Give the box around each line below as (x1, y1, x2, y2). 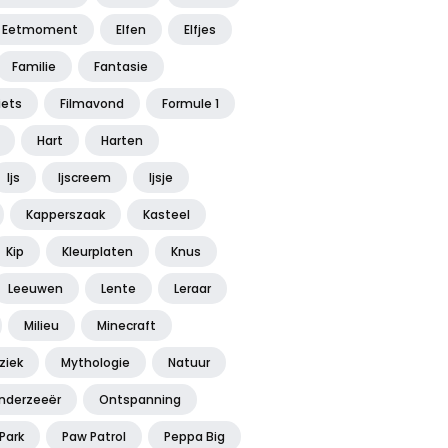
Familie (12, 58, 56, 76)
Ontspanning (99, 391, 181, 409)
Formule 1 (162, 95, 219, 113)
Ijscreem (58, 169, 111, 187)
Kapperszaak (26, 206, 105, 224)
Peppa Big (164, 428, 225, 446)
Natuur (168, 354, 210, 372)
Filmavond (60, 95, 124, 113)
